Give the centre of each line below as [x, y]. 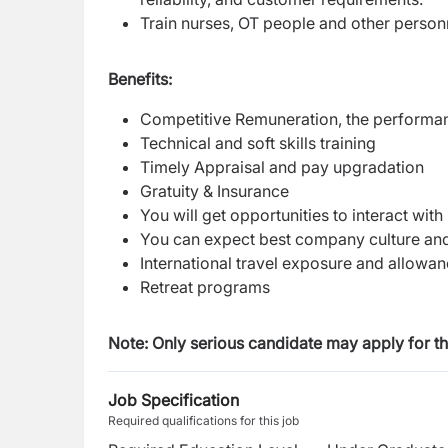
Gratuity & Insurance [214, 191]
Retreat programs [205, 287]
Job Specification [173, 400]
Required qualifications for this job [203, 420]
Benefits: [140, 79]
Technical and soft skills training [258, 143]
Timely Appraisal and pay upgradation [284, 167]
